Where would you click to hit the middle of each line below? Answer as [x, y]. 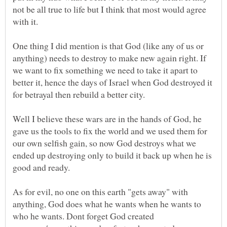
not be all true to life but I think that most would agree [109, 9]
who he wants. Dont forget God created [83, 216]
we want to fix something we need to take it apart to [105, 70]
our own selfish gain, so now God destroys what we [104, 143]
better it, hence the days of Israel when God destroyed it [112, 82]
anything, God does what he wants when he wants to [107, 203]
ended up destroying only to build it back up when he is [112, 155]
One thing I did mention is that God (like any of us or [108, 45]
